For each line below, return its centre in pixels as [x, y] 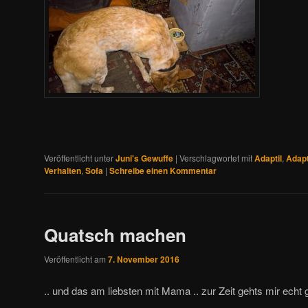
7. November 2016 [144, 260]
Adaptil [268, 158]
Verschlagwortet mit [216, 157]
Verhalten [63, 170]
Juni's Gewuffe [144, 158]
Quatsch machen [115, 234]
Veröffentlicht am [76, 259]
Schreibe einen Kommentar [163, 170]
